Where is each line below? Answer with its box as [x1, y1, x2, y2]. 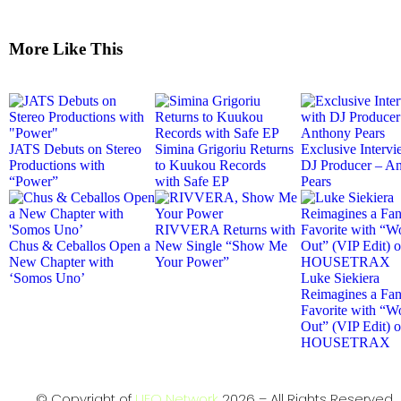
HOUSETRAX [301, 334, 390, 350]
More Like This [9, 38, 123, 58]
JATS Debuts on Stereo [9, 141, 141, 157]
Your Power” [155, 253, 229, 269]
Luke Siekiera [301, 269, 380, 286]
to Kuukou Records [155, 157, 266, 173]
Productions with [9, 157, 105, 173]
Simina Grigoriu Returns [155, 141, 294, 157]
